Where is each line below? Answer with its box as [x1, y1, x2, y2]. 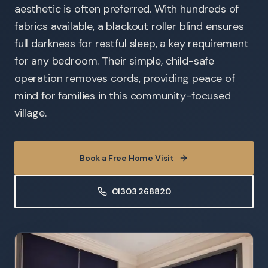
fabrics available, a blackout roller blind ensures [14, 19, 244, 33]
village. [14, 106, 47, 120]
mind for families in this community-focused [14, 89, 231, 103]
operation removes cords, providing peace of [14, 71, 235, 86]
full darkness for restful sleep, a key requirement [14, 36, 249, 51]
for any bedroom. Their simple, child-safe [14, 54, 215, 68]
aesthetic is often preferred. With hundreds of [14, 2, 239, 16]
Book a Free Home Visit [79, 153, 175, 163]
